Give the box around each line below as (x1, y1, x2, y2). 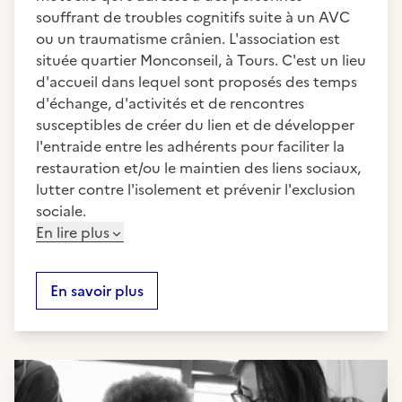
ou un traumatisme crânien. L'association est (36, 28, 340, 49)
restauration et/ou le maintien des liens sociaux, (36, 157, 361, 179)
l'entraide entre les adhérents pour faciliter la (36, 135, 345, 157)
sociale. (36, 200, 86, 222)
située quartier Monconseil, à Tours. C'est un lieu (36, 49, 366, 71)
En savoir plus (50, 280, 144, 301)
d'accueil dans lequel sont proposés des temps (36, 71, 357, 92)
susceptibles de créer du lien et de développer (36, 114, 354, 135)
